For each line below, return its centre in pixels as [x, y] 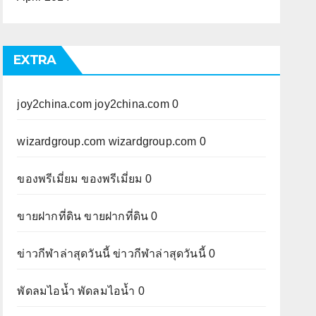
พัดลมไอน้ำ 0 [109, 291]
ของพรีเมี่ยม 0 [115, 179]
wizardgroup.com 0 [156, 141]
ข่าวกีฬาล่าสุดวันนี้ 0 [163, 254]
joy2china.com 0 [135, 104]
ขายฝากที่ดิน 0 [120, 216]
